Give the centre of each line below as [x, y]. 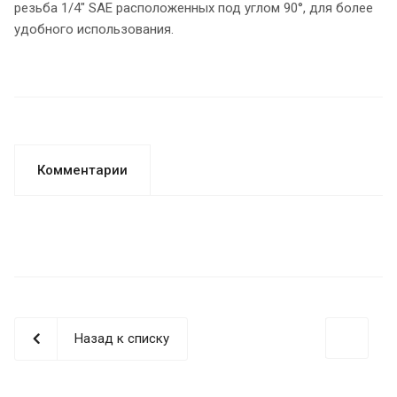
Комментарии [82, 170]
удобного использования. [94, 29]
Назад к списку [122, 338]
